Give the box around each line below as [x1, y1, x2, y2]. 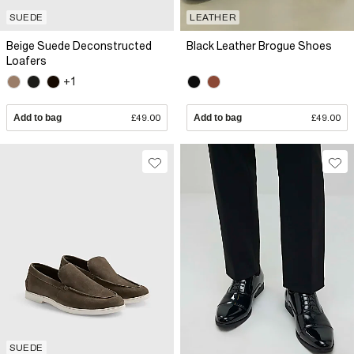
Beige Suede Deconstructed [6, 39, 152, 52]
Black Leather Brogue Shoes [186, 39, 332, 52]
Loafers [6, 54, 47, 67]
